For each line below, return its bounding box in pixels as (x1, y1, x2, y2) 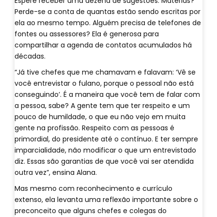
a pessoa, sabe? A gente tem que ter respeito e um (15, 101, 190, 110)
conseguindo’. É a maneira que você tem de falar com (15, 90, 200, 99)
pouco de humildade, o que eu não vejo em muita (15, 112, 186, 122)
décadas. (15, 51, 46, 61)
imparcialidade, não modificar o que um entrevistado (15, 145, 196, 155)
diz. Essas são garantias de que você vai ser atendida (15, 156, 194, 166)
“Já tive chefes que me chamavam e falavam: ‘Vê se (15, 67, 196, 77)
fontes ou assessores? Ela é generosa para (15, 29, 159, 39)
